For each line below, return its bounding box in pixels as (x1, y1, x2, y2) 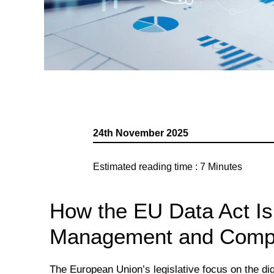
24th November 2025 (93, 127, 188, 138)
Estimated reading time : (93, 161, 198, 172)
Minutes (208, 161, 242, 172)
